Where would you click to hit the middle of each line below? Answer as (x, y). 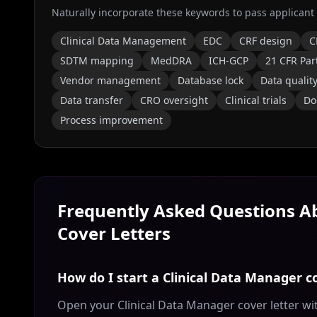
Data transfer (92, 100)
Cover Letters (114, 233)
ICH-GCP (229, 60)
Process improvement (111, 120)
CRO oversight (174, 100)
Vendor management (110, 80)
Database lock (211, 80)
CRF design (266, 41)
